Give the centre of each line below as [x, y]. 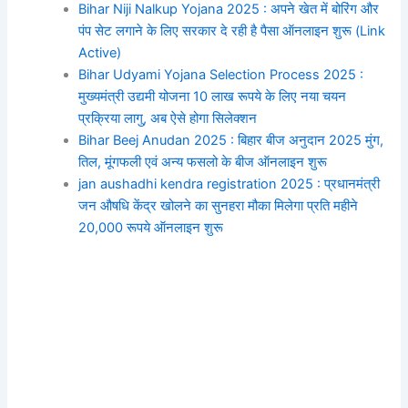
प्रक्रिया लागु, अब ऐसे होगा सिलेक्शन [168, 118]
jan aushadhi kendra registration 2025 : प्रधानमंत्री [229, 184]
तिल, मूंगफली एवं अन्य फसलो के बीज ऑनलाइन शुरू [203, 162]
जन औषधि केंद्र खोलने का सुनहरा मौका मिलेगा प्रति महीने [219, 205]
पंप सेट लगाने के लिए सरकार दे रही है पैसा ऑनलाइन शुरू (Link [232, 31]
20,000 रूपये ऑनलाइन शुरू [151, 227]
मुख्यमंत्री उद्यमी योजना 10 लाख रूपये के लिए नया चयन [213, 96]
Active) [100, 52]
